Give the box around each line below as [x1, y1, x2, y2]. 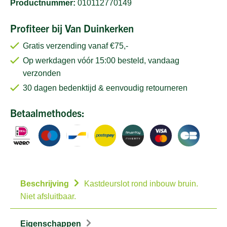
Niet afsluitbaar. [20, 192, 76, 201]
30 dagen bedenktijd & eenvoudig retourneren [23, 83, 187, 92]
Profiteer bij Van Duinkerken [10, 21, 134, 34]
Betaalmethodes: [10, 106, 85, 120]
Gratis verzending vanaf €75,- [23, 41, 128, 50]
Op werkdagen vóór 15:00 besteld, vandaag [23, 56, 179, 65]
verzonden [23, 68, 61, 78]
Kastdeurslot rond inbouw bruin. [84, 179, 198, 188]
